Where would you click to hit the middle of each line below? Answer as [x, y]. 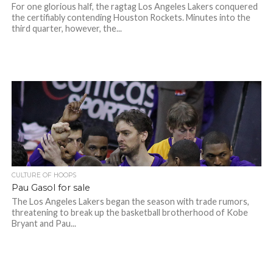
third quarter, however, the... [66, 28]
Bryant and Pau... [44, 223]
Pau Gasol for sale [51, 188]
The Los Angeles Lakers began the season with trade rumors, [130, 201]
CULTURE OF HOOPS [44, 175]
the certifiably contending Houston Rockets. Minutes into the [131, 17]
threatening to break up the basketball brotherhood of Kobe [129, 212]
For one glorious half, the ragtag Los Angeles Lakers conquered [134, 6]
